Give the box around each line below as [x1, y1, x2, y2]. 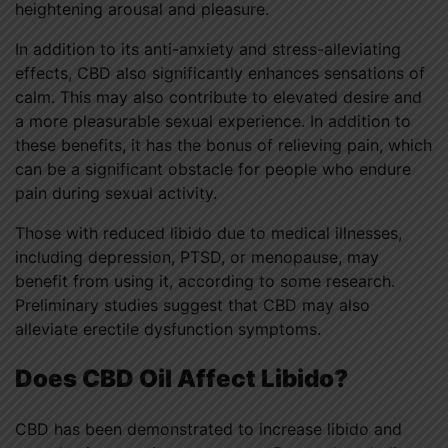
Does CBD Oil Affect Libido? [15, 363, 348, 393]
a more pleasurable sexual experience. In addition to [15, 110, 411, 131]
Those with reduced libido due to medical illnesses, [15, 222, 402, 243]
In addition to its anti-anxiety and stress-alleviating [15, 38, 401, 59]
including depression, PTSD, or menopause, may [15, 246, 379, 267]
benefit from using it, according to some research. [15, 270, 395, 291]
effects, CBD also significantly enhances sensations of [15, 62, 425, 83]
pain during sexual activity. [15, 182, 217, 203]
